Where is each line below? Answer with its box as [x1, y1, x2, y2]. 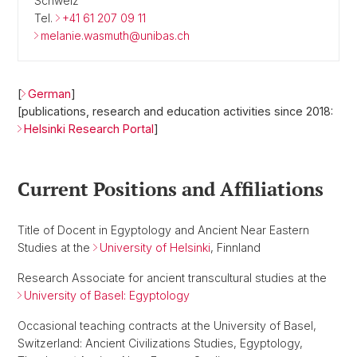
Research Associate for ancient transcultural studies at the [18, 271, 327, 284]
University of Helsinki [100, 241, 210, 254]
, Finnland [210, 241, 261, 254]
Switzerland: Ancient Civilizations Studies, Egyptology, [18, 336, 303, 350]
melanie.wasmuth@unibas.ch [41, 29, 190, 42]
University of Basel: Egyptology [24, 288, 190, 302]
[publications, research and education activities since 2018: [18, 104, 333, 118]
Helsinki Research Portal [24, 122, 154, 135]
